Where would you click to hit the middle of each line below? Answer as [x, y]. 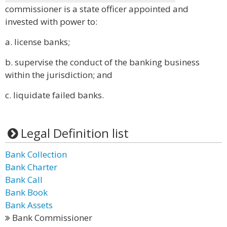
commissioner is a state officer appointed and [97, 9]
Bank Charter [31, 167]
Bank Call [24, 180]
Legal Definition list [74, 133]
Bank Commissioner [51, 218]
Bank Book [26, 192]
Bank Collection [36, 154]
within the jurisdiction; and [59, 75]
